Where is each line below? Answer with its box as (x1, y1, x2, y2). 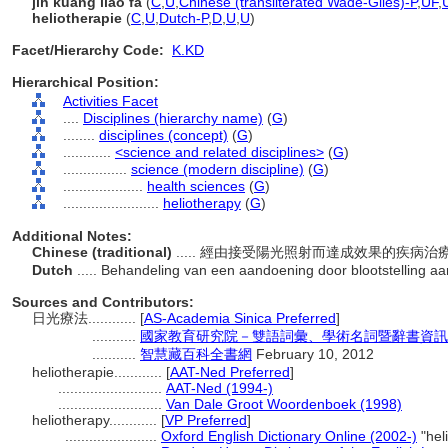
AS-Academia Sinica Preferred (144, 310, 336, 326)
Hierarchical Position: (12, 74, 159, 90)
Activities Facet (63, 93, 158, 109)
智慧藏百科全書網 (140, 346, 252, 362)
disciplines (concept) (99, 127, 228, 143)
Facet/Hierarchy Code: (12, 42, 164, 58)
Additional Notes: (12, 228, 132, 244)
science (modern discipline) (131, 161, 304, 177)
